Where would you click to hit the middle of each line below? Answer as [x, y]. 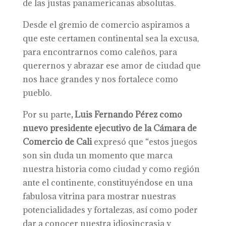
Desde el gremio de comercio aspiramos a [106, 25]
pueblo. [37, 93]
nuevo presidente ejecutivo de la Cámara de [109, 128]
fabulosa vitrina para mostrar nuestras [99, 196]
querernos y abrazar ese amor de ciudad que [111, 66]
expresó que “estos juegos [144, 142]
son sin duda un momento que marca [97, 155]
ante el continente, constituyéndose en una [107, 183]
